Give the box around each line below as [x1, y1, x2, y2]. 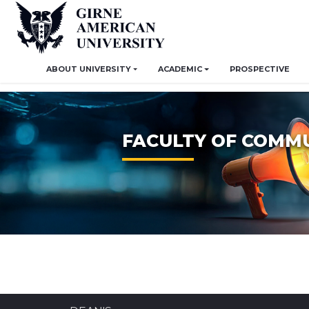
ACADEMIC [158, 64, 203, 74]
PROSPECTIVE [229, 64, 290, 74]
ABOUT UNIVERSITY [46, 64, 131, 74]
